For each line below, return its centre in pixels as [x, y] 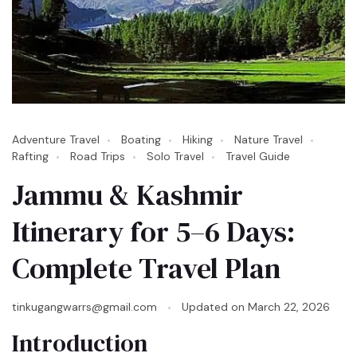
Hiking [198, 139]
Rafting [30, 156]
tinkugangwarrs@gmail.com [84, 306]
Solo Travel [175, 156]
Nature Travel [269, 139]
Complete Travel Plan [146, 268]
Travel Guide [258, 156]
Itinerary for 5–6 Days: [153, 231]
